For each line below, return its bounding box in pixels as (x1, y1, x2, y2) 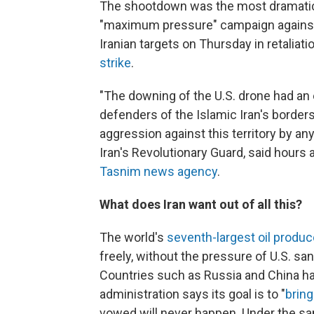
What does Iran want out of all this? (100, 196, 302, 212)
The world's (100, 229, 167, 245)
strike (100, 55, 131, 70)
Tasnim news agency (100, 163, 217, 179)
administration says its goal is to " (100, 286, 285, 301)
